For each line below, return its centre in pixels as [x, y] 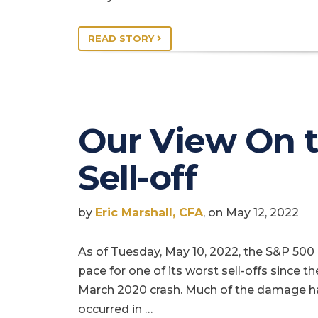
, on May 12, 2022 [251, 212]
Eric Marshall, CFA [149, 212]
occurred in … [115, 309]
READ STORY [122, 38]
